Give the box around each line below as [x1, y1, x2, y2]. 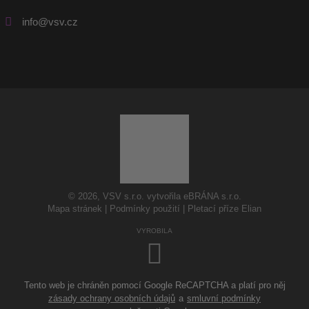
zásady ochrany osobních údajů [48, 293, 175, 304]
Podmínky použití [110, 203, 180, 215]
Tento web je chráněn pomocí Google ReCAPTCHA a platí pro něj [23, 280, 286, 291]
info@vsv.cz [22, 16, 78, 28]
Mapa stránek [48, 203, 102, 215]
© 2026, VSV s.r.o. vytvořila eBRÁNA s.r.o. [68, 191, 241, 202]
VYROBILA [137, 227, 172, 235]
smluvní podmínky [187, 293, 261, 304]
